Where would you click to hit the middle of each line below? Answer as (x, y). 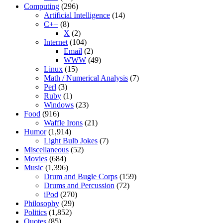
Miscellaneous (46, 150)
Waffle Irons (63, 123)
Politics (35, 213)
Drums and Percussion (79, 186)
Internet (56, 42)
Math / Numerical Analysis (86, 78)
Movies (36, 159)
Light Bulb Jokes (71, 141)
